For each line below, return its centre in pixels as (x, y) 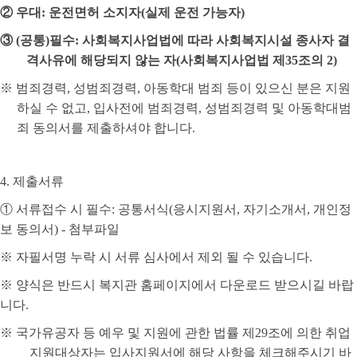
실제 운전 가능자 (193, 13)
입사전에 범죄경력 (145, 108)
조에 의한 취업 (309, 333)
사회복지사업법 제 (233, 61)
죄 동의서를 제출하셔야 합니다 (104, 128)
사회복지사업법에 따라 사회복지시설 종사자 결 (216, 41)
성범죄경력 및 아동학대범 (278, 108)
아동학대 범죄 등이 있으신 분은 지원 (247, 88)
